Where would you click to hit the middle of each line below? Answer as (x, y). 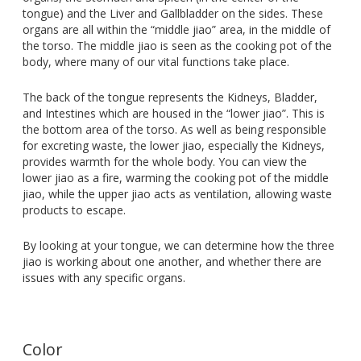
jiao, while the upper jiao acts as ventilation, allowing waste (177, 194)
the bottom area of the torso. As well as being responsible (174, 130)
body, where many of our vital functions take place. (156, 62)
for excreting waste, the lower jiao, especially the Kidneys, (173, 146)
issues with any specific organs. (104, 278)
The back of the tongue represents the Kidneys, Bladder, (170, 98)
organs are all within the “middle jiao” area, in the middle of (176, 30)
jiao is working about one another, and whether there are (172, 262)
